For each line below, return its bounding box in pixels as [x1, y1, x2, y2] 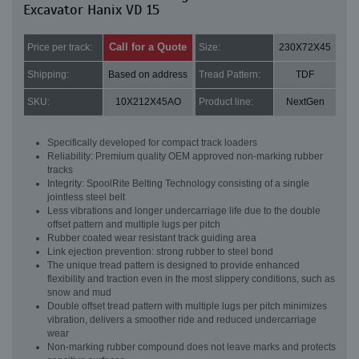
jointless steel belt [47, 192, 125, 203]
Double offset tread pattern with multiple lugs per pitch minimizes [47, 301, 327, 312]
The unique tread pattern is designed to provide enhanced [47, 260, 300, 271]
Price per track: [27, 42, 92, 53]
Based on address [108, 69, 188, 80]
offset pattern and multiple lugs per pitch [47, 219, 220, 230]
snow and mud [47, 287, 111, 298]
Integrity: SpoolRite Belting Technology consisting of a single [47, 178, 309, 189]
